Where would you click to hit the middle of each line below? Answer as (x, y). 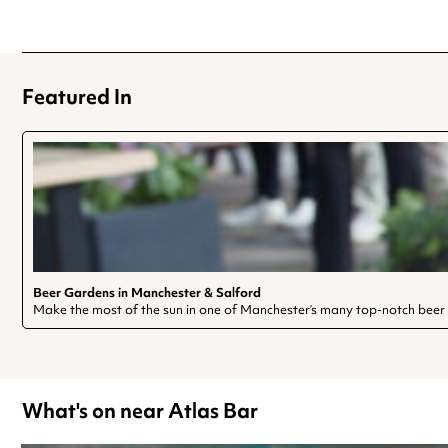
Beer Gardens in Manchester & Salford (147, 292)
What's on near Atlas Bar (140, 410)
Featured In (77, 96)
